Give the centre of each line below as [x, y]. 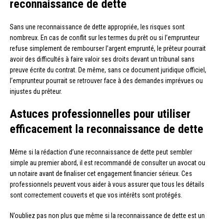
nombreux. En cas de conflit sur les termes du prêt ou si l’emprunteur [105, 37]
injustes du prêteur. [36, 91]
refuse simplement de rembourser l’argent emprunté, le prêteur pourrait [108, 48]
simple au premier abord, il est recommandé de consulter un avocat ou [108, 163]
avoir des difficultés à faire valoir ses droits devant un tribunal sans [102, 59]
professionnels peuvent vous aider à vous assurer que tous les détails [107, 184]
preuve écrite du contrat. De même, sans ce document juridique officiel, [108, 70]
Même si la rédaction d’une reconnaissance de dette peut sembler [101, 152]
